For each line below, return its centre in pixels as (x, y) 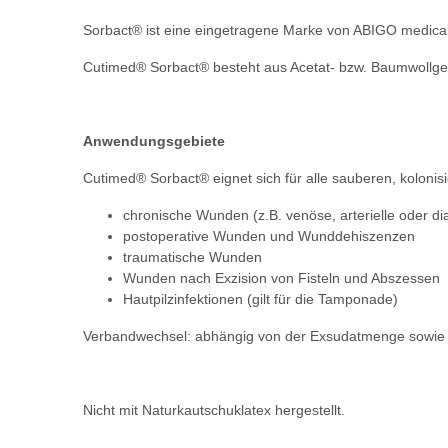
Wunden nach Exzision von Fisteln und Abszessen (281, 278)
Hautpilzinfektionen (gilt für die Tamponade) (260, 299)
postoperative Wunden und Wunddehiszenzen (269, 236)
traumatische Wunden (192, 257)
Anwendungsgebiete (154, 141)
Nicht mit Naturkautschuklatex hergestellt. (214, 410)
